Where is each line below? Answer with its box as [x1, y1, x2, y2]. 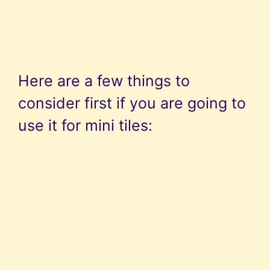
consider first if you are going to [18, 94, 246, 113]
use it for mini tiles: [18, 116, 152, 135]
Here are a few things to [18, 72, 190, 90]
